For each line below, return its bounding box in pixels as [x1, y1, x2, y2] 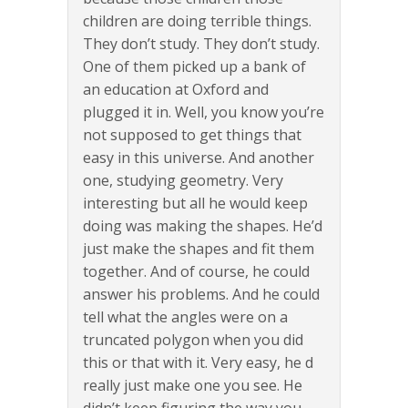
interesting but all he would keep [83, 193, 308, 214]
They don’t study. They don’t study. [83, 34, 320, 55]
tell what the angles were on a [83, 307, 288, 328]
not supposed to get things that [83, 125, 301, 146]
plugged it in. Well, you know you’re [83, 102, 324, 123]
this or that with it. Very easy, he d [83, 352, 313, 373]
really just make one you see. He [83, 375, 302, 396]
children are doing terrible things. [83, 11, 311, 32]
